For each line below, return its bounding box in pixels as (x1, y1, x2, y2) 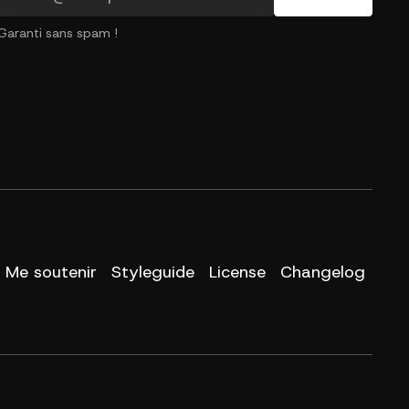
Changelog (280, 260, 365, 283)
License (209, 260, 266, 283)
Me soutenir (5, 260, 97, 283)
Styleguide (111, 260, 194, 283)
